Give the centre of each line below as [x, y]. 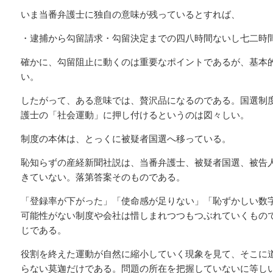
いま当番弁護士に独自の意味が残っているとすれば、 [130, 15]
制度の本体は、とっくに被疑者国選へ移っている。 [126, 139]
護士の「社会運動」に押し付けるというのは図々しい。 [135, 115]
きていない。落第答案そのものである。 [103, 177]
